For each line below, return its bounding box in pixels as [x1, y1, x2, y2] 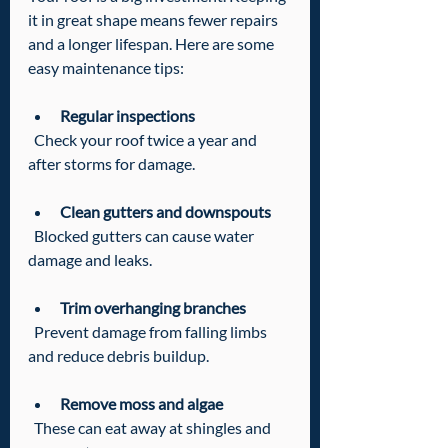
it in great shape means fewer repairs [28, 10, 281, 29]
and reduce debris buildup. [28, 346, 209, 365]
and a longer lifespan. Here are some [28, 34, 277, 53]
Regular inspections [60, 106, 195, 125]
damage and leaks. [28, 250, 152, 269]
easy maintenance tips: [28, 58, 184, 77]
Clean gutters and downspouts [60, 202, 271, 221]
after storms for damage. [28, 154, 195, 173]
